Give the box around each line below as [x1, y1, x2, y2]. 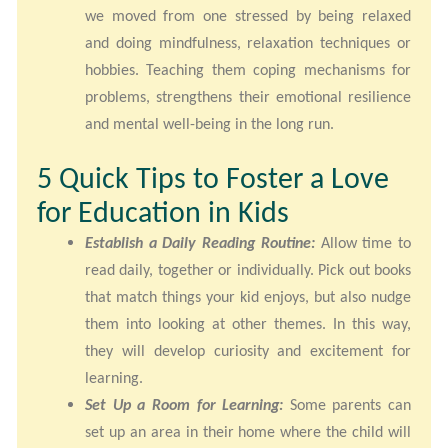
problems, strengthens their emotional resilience [85, 87, 411, 107]
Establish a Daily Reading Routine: [85, 233, 315, 253]
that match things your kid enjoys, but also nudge [85, 287, 411, 307]
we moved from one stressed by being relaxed [85, 6, 411, 26]
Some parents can [283, 395, 411, 415]
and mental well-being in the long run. [85, 114, 334, 134]
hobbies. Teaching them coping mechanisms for [85, 60, 411, 80]
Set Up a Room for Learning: [85, 395, 284, 415]
